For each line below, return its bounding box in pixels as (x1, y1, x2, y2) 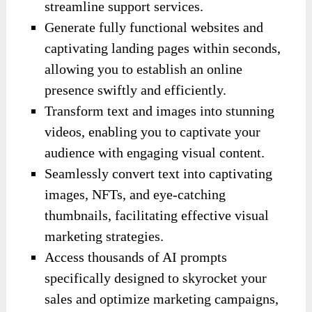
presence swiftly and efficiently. (45, 82, 227, 98)
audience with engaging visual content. (45, 145, 265, 161)
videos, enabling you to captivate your (45, 124, 261, 140)
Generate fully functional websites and (45, 19, 264, 36)
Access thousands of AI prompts (45, 249, 228, 265)
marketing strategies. (45, 228, 164, 244)
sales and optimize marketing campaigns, (45, 291, 279, 307)
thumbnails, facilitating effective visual (45, 208, 270, 224)
